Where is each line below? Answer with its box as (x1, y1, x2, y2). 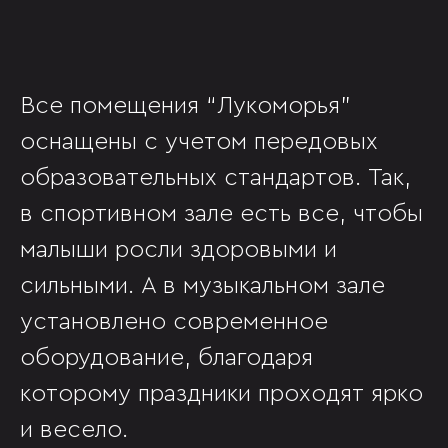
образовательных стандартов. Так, (20, 166, 411, 190)
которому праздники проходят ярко (20, 382, 423, 406)
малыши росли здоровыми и (20, 238, 337, 262)
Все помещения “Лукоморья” (20, 94, 351, 118)
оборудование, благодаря (20, 346, 313, 370)
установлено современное (20, 310, 328, 334)
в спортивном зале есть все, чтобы (20, 202, 423, 226)
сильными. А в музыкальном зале (20, 274, 385, 298)
